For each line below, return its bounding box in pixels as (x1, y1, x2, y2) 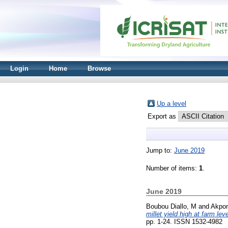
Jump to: (146, 147, 174, 154)
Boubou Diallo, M (146, 202, 196, 210)
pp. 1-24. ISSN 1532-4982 (146, 217, 222, 225)
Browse (88, 65, 111, 72)
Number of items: (146, 164, 199, 172)
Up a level (157, 100, 186, 107)
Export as (148, 112, 178, 120)
